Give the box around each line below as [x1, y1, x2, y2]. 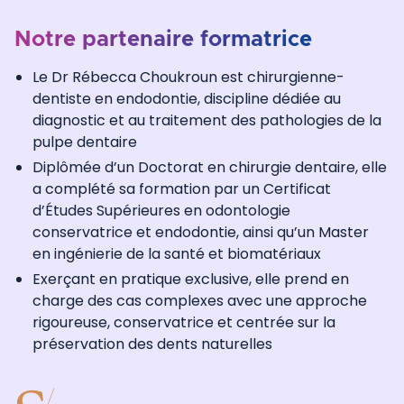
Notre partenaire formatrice [14, 28, 312, 50]
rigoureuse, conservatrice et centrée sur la [32, 311, 335, 333]
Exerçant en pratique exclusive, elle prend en [32, 268, 349, 289]
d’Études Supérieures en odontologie [32, 199, 290, 221]
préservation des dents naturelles [32, 333, 272, 354]
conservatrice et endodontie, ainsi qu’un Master [32, 221, 369, 243]
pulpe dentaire [32, 131, 137, 152]
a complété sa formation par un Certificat [32, 178, 331, 199]
